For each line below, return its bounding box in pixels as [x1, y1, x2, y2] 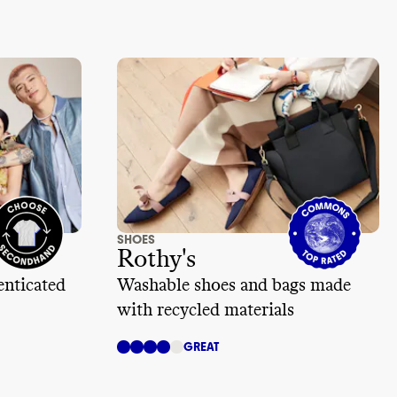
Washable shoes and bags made [117, 276, 351, 294]
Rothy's [117, 246, 196, 272]
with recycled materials [117, 300, 294, 319]
